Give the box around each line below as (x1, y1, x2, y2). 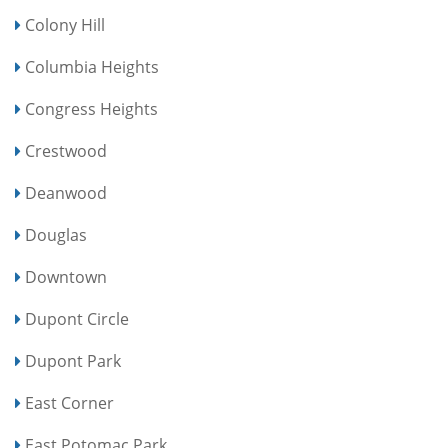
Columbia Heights (25, 56, 159, 78)
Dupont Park (25, 350, 121, 372)
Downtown (25, 266, 107, 288)
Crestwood (25, 140, 107, 162)
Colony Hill (25, 14, 105, 36)
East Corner (25, 392, 114, 414)
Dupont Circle (25, 308, 129, 330)
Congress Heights (25, 98, 158, 120)
